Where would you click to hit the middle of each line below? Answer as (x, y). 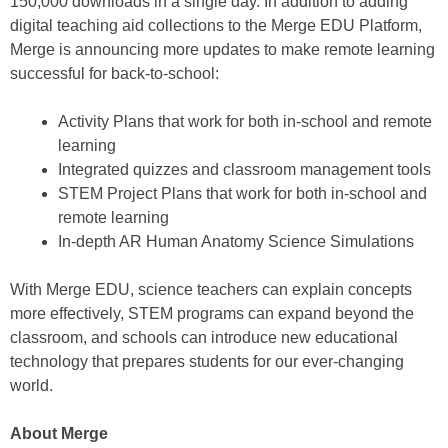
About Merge (59, 433)
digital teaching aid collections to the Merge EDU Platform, (216, 25)
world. (31, 385)
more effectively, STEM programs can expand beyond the (212, 313)
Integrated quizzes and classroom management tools (244, 169)
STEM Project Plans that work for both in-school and (242, 193)
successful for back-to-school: (114, 73)
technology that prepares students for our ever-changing (207, 361)
